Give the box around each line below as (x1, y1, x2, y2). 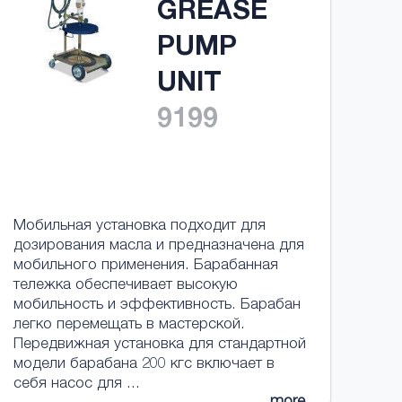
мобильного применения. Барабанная (13, 258, 278, 274)
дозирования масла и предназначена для (13, 239, 304, 254)
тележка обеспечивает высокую (13, 278, 238, 293)
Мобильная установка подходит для (13, 219, 266, 234)
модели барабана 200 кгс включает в (13, 357, 275, 372)
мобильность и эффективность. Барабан (13, 298, 301, 313)
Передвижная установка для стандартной (13, 337, 306, 353)
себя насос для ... (13, 377, 140, 392)
